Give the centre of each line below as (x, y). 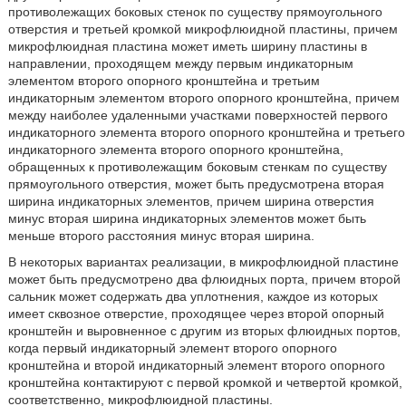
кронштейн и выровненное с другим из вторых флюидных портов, (204, 331)
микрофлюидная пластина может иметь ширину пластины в (187, 46)
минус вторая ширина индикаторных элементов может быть (187, 218)
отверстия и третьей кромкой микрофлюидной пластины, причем (203, 29)
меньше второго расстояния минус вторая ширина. (161, 236)
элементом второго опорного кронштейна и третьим (164, 81)
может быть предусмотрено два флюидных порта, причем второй (204, 279)
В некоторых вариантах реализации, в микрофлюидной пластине (203, 262)
